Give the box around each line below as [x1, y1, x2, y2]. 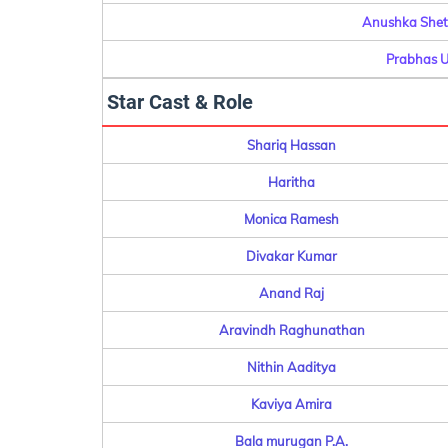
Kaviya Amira [251, 396, 332, 412]
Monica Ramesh [244, 211, 339, 227]
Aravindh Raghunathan [218, 322, 365, 338]
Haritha [268, 174, 315, 190]
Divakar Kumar [246, 248, 337, 264]
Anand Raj [259, 285, 324, 301]
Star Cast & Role [107, 90, 253, 114]
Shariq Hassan [247, 137, 336, 153]
